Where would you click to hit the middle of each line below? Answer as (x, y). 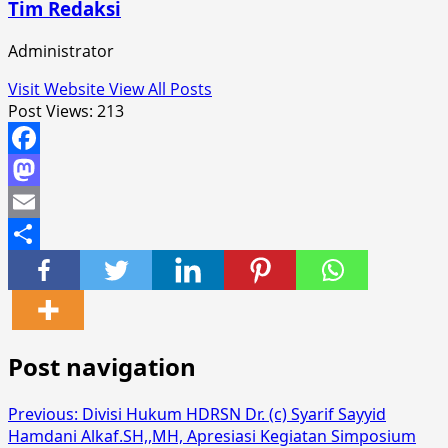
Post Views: (50, 111)
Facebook (44, 170)
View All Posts (160, 89)
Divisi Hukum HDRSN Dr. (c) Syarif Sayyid (234, 413)
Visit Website (58, 89)
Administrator (61, 51)
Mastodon (46, 202)
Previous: (45, 413)
